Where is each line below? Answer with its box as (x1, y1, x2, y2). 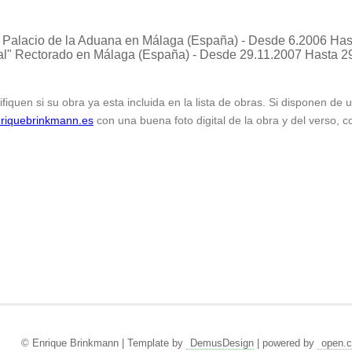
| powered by (253, 337, 317, 349)
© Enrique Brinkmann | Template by (20, 337, 186, 349)
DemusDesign (189, 337, 254, 349)
